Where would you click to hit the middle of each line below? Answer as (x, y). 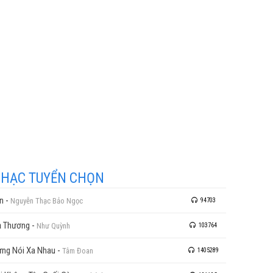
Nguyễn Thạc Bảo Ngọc (47, 201)
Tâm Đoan (78, 251)
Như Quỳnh (53, 226)
